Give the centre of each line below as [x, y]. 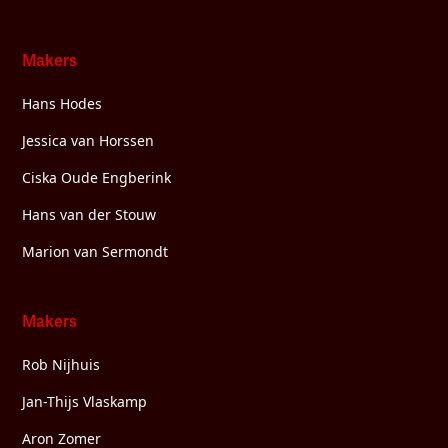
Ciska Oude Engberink [97, 177]
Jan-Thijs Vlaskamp [85, 401]
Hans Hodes [62, 103]
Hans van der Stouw [89, 214]
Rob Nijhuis [61, 364]
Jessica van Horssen [88, 140]
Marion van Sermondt [95, 251]
